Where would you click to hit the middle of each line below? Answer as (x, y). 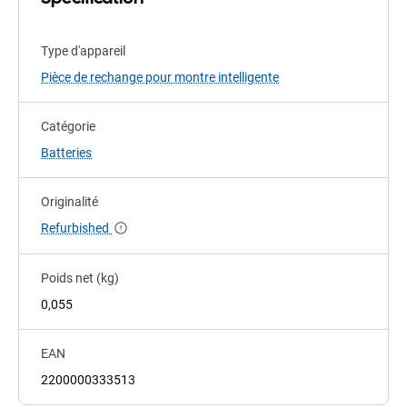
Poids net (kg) (80, 278)
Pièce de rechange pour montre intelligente (160, 78)
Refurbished (76, 228)
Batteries (66, 153)
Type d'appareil (83, 51)
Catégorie (68, 127)
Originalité (69, 202)
